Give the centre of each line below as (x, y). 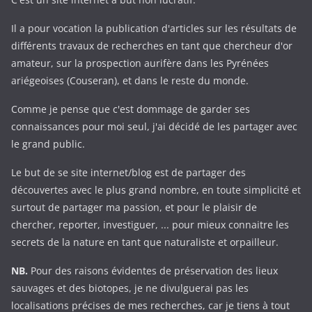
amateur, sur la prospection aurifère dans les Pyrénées (140, 63)
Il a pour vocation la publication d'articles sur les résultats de (154, 28)
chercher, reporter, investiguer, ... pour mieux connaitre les (150, 224)
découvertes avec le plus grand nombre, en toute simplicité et (156, 189)
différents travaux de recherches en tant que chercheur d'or (152, 45)
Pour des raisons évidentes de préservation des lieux (153, 270)
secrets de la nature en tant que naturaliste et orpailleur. (145, 242)
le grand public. (48, 143)
